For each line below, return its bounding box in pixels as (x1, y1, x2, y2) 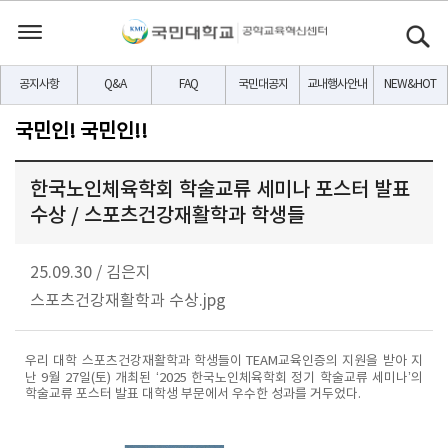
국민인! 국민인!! (15, 121, 148, 144)
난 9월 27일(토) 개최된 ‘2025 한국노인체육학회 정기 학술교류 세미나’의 (25, 371, 423, 386)
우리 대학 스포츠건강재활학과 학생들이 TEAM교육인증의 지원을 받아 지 (25, 354, 423, 369)
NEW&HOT (384, 78, 437, 91)
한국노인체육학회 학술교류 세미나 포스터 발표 (30, 178, 410, 202)
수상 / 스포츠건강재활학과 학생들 (30, 204, 305, 228)
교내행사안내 (306, 78, 367, 91)
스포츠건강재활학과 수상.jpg (30, 292, 226, 310)
